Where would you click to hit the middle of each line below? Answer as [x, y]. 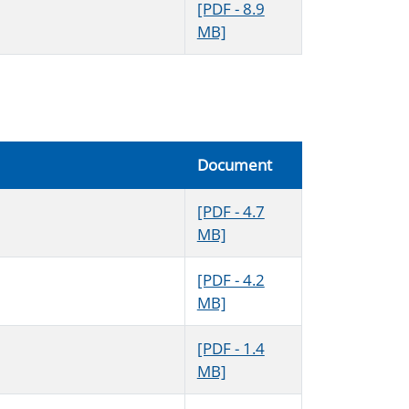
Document [234, 165]
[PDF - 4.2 [231, 280]
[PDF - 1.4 [231, 349]
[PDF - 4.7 [231, 212]
